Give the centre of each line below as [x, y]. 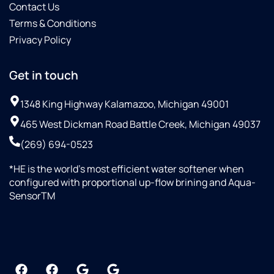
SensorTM [32, 196]
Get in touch [44, 76]
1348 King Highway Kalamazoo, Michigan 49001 [124, 104]
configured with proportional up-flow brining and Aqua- [132, 183]
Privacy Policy [40, 40]
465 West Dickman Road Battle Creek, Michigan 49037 [140, 124]
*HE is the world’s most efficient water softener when [127, 169]
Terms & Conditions [53, 24]
